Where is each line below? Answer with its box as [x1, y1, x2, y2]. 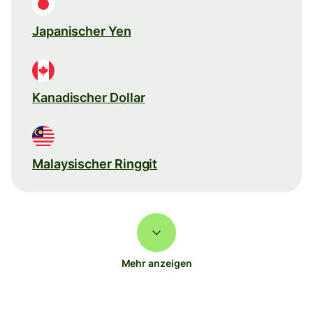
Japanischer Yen [32, 23, 131, 38]
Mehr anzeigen [121, 256, 192, 269]
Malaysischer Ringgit [32, 156, 158, 171]
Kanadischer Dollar [32, 89, 145, 105]
